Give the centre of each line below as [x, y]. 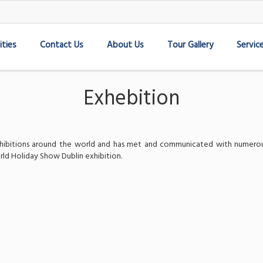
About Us [125, 45]
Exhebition [131, 99]
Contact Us [61, 45]
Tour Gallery [190, 45]
